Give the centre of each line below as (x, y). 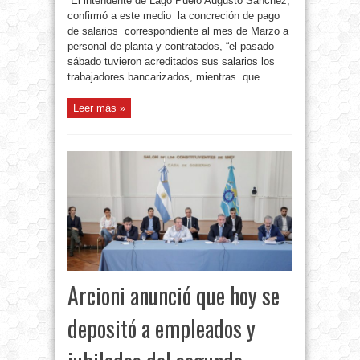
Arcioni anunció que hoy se (174, 296)
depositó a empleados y (162, 329)
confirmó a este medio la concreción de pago (174, 16)
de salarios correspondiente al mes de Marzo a (178, 31)
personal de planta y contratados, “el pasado (171, 47)
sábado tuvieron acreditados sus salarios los (171, 62)
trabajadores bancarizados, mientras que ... (170, 77)
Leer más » (99, 108)
